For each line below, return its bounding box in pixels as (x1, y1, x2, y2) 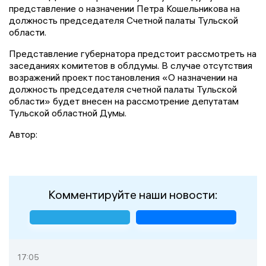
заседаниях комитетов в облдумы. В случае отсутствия (9, 59, 252, 71)
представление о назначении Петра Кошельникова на (9, 2, 240, 14)
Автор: (9, 128, 37, 140)
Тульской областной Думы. (9, 106, 126, 119)
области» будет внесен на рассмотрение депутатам (9, 94, 239, 107)
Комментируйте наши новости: (48, 186, 218, 202)
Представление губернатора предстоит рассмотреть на (9, 47, 256, 59)
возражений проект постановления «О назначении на (9, 71, 237, 83)
